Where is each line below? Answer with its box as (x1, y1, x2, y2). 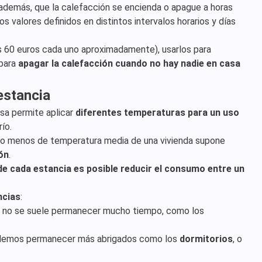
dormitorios (180, 233, 233, 244)
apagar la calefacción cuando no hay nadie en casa (18, 58, 240, 69)
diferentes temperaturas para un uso (75, 107, 239, 118)
